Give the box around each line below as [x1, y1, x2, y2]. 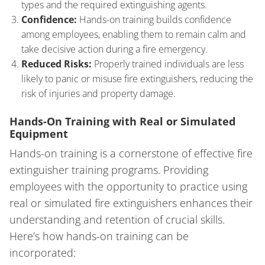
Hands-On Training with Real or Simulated [9, 114, 235, 129]
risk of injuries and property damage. [21, 87, 176, 101]
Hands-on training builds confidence [77, 13, 231, 27]
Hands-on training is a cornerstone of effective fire [9, 146, 253, 161]
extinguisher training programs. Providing [9, 163, 208, 177]
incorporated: [9, 245, 76, 260]
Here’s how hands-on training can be [9, 229, 189, 244]
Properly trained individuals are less [92, 57, 244, 71]
